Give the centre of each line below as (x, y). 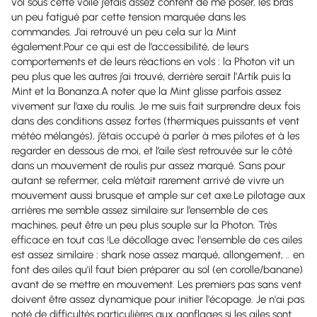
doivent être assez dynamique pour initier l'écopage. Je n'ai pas (158, 299)
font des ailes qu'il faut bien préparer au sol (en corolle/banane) (157, 270)
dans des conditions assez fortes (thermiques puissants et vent (155, 121)
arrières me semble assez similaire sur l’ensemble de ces (139, 210)
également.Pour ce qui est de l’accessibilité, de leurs (130, 47)
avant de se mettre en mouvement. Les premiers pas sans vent (156, 284)
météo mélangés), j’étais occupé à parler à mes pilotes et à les (155, 136)
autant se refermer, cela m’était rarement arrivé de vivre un (148, 180)
